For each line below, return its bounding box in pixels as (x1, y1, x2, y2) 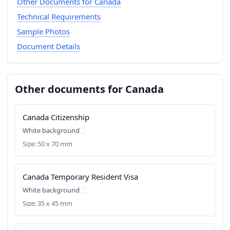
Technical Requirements (16, 11, 101, 22)
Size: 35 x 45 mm (23, 199, 72, 208)
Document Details (16, 41, 80, 51)
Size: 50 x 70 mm (23, 139, 72, 148)
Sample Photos (16, 26, 70, 36)
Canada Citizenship (23, 112, 89, 122)
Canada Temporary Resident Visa (23, 171, 138, 182)
